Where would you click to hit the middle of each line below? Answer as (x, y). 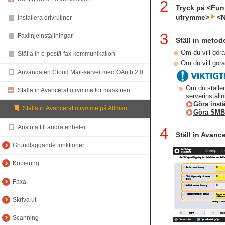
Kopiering (26, 163)
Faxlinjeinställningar (45, 36)
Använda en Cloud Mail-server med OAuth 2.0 (80, 72)
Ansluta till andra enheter (52, 127)
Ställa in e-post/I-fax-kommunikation (66, 54)
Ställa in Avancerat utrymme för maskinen (74, 91)
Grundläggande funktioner (48, 145)
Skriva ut (24, 200)
